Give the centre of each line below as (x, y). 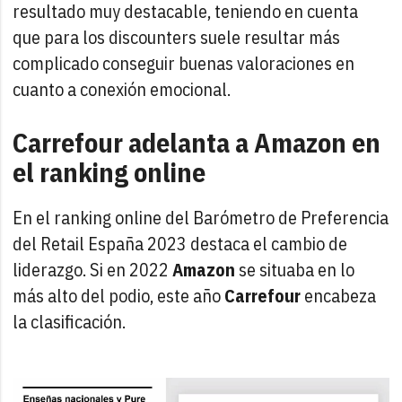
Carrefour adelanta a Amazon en (197, 142)
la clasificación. (70, 321)
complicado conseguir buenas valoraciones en (184, 63)
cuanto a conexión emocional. (122, 89)
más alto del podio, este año (119, 295)
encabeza (339, 295)
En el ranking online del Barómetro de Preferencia (201, 217)
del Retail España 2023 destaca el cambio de (180, 243)
